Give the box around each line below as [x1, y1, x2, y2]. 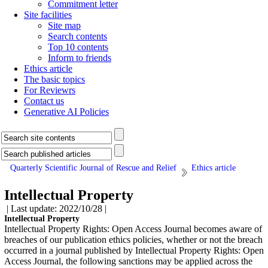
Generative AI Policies [24, 106, 109, 117]
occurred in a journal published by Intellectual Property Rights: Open [4, 245, 264, 255]
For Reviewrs [24, 85, 75, 95]
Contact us [24, 96, 64, 106]
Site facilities [24, 10, 72, 20]
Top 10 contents [48, 42, 108, 52]
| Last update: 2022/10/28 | [4, 203, 109, 214]
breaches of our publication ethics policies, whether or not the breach [4, 234, 263, 245]
